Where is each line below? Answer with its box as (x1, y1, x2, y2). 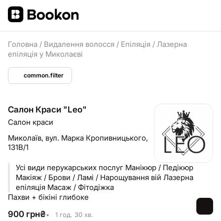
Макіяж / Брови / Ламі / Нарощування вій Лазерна (16, 173, 193, 182)
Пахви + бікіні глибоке (8, 192, 89, 202)
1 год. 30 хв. (53, 211, 93, 219)
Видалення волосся (44, 39, 116, 49)
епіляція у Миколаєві (8, 49, 83, 59)
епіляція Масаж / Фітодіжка (16, 183, 114, 192)
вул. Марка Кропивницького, (45, 133, 148, 143)
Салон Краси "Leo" (8, 105, 87, 114)
